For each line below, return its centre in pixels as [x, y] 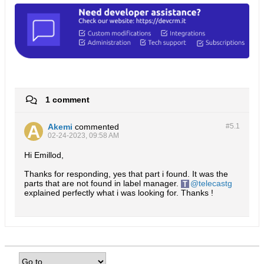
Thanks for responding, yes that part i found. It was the [126, 174]
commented [97, 127]
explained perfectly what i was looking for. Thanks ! [119, 193]
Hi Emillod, [44, 155]
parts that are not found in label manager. [103, 184]
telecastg [215, 184]
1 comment [67, 99]
